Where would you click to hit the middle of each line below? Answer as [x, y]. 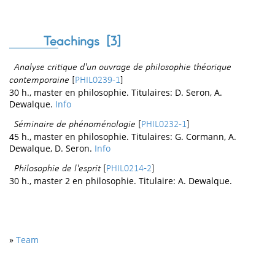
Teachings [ [77, 41]
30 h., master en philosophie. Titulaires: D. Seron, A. [116, 93]
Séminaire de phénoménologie [75, 125]
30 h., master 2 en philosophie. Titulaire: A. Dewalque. [121, 180]
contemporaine [39, 81]
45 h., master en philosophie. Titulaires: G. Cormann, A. [123, 137]
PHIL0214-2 [129, 168]
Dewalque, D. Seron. [52, 149]
